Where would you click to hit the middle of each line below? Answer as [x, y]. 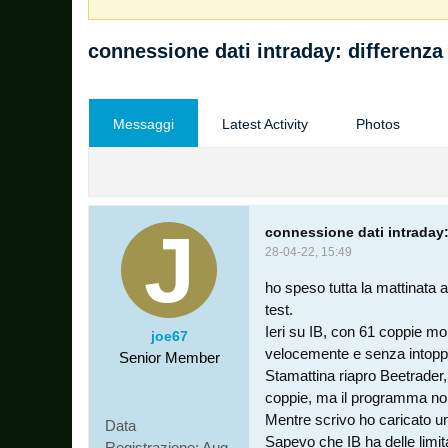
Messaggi [143, 124]
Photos [378, 124]
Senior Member [169, 357]
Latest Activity [265, 124]
